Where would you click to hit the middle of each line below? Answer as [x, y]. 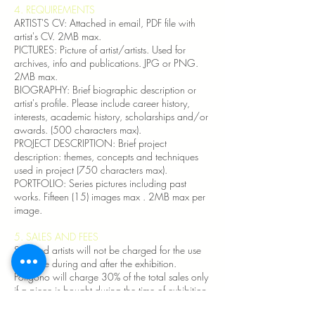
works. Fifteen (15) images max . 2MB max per [110, 196]
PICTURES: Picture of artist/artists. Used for [100, 49]
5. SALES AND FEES [56, 236]
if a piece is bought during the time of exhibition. [112, 290]
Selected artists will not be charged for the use [108, 250]
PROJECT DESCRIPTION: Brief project [90, 143]
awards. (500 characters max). [78, 129]
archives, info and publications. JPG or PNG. [108, 63]
